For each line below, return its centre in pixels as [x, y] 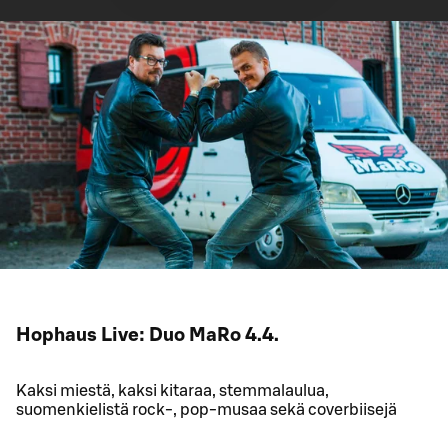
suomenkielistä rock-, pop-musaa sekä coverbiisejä [206, 409]
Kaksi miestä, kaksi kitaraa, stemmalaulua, [172, 390]
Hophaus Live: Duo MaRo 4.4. [147, 335]
